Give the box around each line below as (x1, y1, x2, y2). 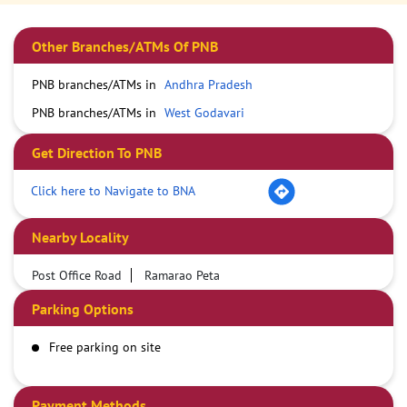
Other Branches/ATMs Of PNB (32, 37, 218, 56)
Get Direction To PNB (32, 144, 162, 163)
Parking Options (32, 300, 134, 319)
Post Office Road (32, 267, 122, 284)
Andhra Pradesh (164, 76, 253, 94)
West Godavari (164, 104, 244, 122)
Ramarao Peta (144, 267, 220, 284)
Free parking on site (49, 339, 161, 356)
